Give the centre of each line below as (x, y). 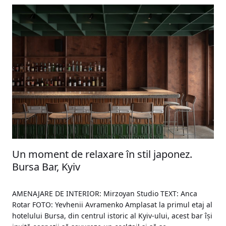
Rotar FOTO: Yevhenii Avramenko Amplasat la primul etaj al (112, 205)
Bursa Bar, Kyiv (46, 167)
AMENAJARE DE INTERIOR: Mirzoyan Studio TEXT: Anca (105, 194)
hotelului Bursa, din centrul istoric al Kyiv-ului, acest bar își (112, 216)
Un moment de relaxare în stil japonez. (102, 154)
